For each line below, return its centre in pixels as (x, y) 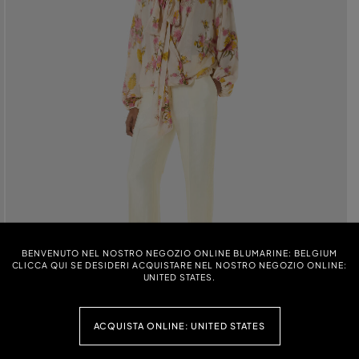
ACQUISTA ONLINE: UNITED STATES (179, 326)
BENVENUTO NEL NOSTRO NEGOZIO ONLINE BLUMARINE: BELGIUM (179, 253)
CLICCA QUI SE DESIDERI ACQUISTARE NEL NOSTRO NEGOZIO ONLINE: (179, 265)
